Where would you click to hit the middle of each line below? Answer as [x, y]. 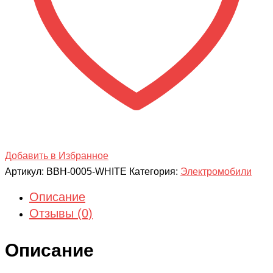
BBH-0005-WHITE [87, 172]
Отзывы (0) [61, 214]
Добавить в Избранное [57, 156]
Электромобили [216, 172]
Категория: [155, 172]
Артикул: [26, 172]
